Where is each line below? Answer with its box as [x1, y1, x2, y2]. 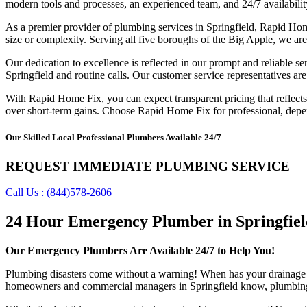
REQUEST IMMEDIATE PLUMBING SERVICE [5, 158, 290, 173]
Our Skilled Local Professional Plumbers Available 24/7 [5, 132, 221, 143]
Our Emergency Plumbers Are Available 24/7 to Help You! [5, 245, 275, 257]
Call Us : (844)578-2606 [5, 186, 112, 199]
